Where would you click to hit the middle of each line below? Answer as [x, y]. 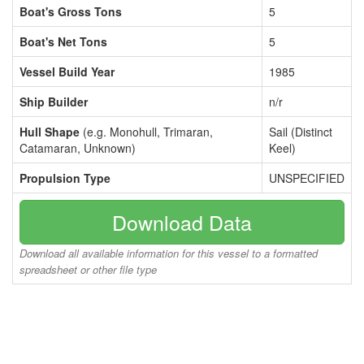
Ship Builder [54, 102]
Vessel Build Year [67, 71]
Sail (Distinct [301, 132]
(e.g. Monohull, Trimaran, [146, 132]
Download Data [182, 222]
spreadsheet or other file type [88, 269]
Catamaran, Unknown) [78, 148]
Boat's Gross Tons [71, 11]
